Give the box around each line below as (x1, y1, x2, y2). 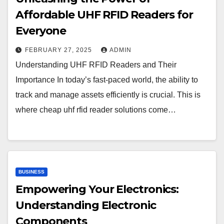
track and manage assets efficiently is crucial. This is (15, 90, 200, 99)
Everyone (15, 23, 66, 37)
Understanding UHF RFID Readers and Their (15, 60, 176, 69)
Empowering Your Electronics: (15, 182, 179, 196)
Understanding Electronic (15, 198, 156, 212)
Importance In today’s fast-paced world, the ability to (15, 75, 198, 84)
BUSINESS (18, 168, 44, 174)
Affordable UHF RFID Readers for (15, 7, 193, 21)
